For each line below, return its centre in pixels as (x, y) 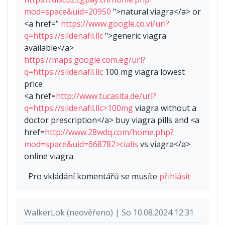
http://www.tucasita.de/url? (106, 96)
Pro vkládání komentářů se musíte (94, 177)
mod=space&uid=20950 (68, 12)
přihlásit (175, 177)
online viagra (49, 156)
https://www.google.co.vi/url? (115, 24)
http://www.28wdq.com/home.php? (109, 132)
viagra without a (165, 108)
